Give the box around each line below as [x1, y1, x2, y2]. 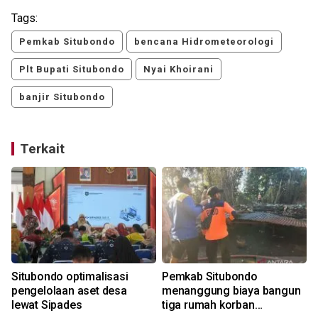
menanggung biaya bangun [162, 283, 301, 297]
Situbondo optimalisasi [11, 269, 128, 283]
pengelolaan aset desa [11, 283, 127, 297]
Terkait [20, 140, 65, 157]
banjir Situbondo [19, 91, 105, 102]
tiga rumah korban [162, 297, 255, 312]
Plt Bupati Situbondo [19, 63, 124, 75]
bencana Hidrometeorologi [134, 35, 274, 47]
